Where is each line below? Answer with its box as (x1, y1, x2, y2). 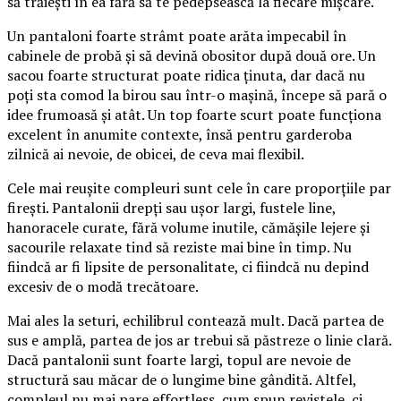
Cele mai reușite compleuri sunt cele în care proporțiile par (7, 177, 391, 198)
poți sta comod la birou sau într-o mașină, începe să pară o (7, 84, 387, 105)
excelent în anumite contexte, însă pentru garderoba (7, 124, 352, 144)
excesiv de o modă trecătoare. (7, 276, 199, 296)
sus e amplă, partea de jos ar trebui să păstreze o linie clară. (7, 329, 391, 350)
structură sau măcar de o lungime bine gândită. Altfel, (7, 369, 356, 389)
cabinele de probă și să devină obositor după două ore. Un (7, 45, 376, 65)
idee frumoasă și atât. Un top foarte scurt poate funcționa (7, 104, 381, 124)
